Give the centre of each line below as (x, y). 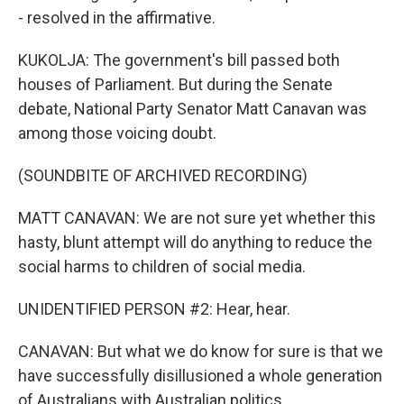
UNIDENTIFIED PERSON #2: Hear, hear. (154, 309)
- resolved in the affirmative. (117, 18)
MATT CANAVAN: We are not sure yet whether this (197, 218)
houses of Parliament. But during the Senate (175, 84)
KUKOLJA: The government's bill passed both (179, 60)
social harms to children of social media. (162, 266)
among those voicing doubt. (117, 133)
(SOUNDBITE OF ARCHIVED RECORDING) (163, 175)
